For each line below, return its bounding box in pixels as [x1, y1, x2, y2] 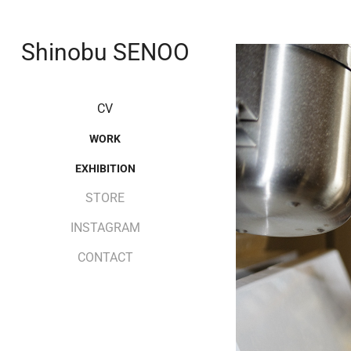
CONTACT [77, 248, 133, 265]
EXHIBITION [74, 161, 136, 175]
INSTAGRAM [70, 219, 140, 235]
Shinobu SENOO [20, 35, 190, 67]
